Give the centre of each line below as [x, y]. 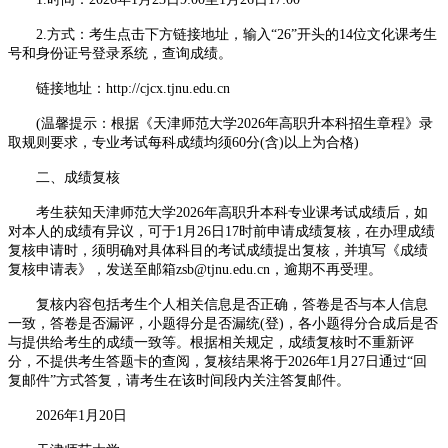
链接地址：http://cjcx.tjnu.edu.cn [119, 88]
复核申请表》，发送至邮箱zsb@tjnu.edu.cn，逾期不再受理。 [195, 269]
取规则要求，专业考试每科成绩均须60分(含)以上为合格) [183, 142]
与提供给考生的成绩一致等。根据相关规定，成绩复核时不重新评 [211, 342]
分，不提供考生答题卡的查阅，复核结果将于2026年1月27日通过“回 [217, 361]
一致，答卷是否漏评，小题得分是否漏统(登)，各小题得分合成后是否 [223, 323]
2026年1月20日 [67, 415]
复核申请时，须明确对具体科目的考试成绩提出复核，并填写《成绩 [218, 250]
